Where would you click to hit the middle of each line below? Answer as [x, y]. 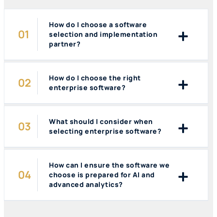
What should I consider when [101, 121]
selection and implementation [103, 34]
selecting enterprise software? [105, 131]
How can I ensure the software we [109, 165]
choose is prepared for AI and [102, 174]
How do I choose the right [95, 77]
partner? [65, 44]
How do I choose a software [98, 24]
